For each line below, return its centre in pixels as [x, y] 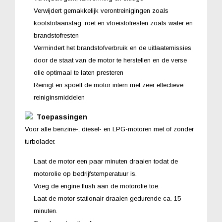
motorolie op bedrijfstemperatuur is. [85, 173]
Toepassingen [60, 117]
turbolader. [40, 141]
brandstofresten [56, 35]
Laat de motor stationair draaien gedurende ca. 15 [107, 198]
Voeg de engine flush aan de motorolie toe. [97, 186]
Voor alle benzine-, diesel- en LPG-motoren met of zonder [109, 129]
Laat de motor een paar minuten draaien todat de [106, 161]
